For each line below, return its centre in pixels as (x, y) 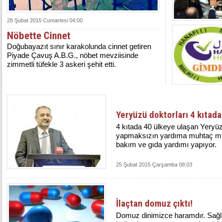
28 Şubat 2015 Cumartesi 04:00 (45, 20)
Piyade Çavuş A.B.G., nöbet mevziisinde (73, 55)
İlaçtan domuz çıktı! (154, 203)
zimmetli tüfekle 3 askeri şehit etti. (61, 64)
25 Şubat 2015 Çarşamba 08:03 (154, 165)
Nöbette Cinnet (39, 36)
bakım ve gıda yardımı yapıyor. (166, 144)
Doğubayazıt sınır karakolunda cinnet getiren (79, 46)
